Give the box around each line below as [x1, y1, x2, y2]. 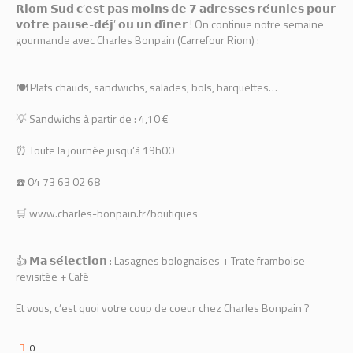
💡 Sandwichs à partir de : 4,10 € [16, 110, 169, 127]
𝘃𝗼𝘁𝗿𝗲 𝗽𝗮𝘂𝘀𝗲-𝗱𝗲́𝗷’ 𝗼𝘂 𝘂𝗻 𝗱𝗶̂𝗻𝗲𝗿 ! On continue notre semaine [16, 16, 324, 32]
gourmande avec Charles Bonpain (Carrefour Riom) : [16, 32, 259, 48]
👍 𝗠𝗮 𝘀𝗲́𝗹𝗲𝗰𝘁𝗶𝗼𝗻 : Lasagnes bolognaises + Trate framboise [16, 252, 305, 269]
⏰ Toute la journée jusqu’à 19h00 [16, 142, 174, 158]
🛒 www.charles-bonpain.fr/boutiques [16, 205, 198, 221]
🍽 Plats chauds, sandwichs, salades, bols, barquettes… [16, 79, 277, 95]
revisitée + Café [16, 268, 89, 284]
